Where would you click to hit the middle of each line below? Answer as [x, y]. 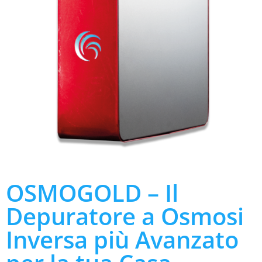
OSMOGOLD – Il [92, 193]
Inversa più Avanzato [122, 240]
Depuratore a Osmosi [125, 216]
